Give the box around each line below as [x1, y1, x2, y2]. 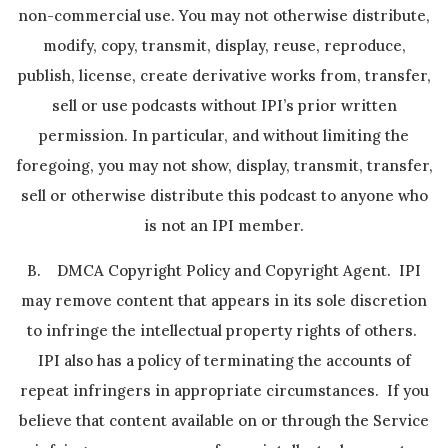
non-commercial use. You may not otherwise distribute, [18, 6, 430, 25]
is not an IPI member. [144, 216, 304, 235]
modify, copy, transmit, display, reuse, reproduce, [42, 36, 406, 55]
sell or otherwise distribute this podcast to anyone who [20, 186, 428, 205]
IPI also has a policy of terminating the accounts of [37, 351, 411, 370]
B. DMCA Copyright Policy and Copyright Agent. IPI [27, 261, 421, 280]
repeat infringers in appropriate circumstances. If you [19, 381, 429, 400]
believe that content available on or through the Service [19, 411, 429, 430]
